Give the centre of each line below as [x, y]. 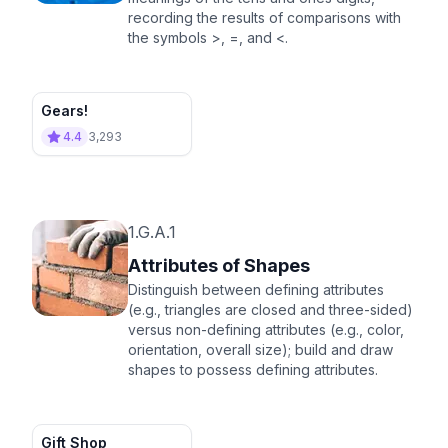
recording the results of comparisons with [264, 17]
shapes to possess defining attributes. [253, 369]
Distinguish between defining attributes [256, 289]
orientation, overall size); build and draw [260, 349]
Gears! [64, 110]
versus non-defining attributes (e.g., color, [266, 329]
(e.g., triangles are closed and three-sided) [270, 309]
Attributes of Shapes [219, 265]
